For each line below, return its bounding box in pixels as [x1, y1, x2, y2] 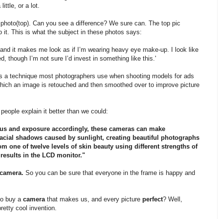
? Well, [163, 195, 182, 203]
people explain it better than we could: [1, 107, 108, 115]
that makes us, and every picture [45, 195, 142, 203]
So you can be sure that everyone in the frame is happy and [23, 169, 195, 176]
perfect [142, 195, 163, 203]
